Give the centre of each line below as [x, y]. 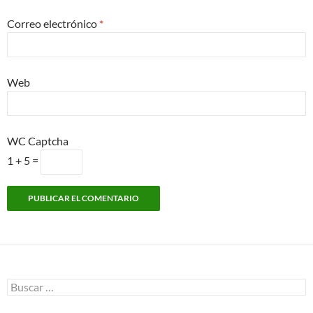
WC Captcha [38, 141]
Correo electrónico [53, 24]
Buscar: [23, 284]
